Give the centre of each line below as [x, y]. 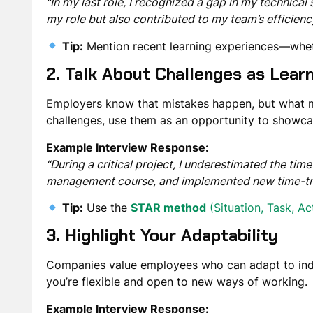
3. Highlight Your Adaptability [162, 235]
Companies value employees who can [147, 265]
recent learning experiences [206, 46]
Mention [108, 46]
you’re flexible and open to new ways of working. [176, 282]
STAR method [169, 208]
